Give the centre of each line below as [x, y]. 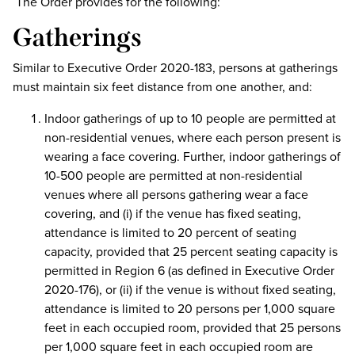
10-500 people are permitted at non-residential [174, 175]
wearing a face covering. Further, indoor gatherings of [193, 156]
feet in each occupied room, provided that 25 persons [193, 327]
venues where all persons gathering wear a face [176, 194]
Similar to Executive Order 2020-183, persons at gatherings [175, 67]
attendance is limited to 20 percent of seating [170, 232]
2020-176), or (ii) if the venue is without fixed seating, [190, 289]
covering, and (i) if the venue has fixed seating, [173, 213]
